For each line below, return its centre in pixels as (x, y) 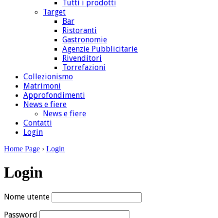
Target (54, 12)
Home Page (22, 149)
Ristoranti (80, 30)
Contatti (38, 123)
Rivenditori (82, 58)
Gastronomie (85, 40)
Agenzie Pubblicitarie (100, 49)
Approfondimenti (54, 95)
